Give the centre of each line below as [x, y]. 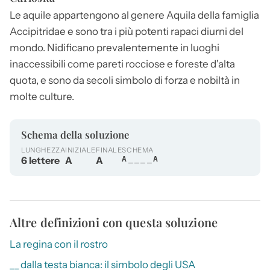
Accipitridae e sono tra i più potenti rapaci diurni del [127, 31]
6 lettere [41, 161]
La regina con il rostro [59, 244]
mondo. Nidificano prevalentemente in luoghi [115, 47]
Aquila [181, 15]
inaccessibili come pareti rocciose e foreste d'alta [122, 64]
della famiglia [228, 15]
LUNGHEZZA [43, 150]
